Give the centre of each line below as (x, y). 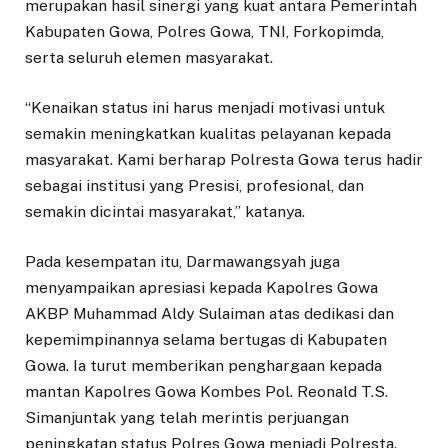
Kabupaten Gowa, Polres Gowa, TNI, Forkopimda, (204, 31)
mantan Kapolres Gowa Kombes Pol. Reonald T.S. (206, 392)
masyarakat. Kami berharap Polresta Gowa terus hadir (224, 160)
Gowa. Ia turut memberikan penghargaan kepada (203, 366)
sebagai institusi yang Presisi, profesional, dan (194, 186)
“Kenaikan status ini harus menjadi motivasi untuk (205, 108)
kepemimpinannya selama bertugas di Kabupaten (206, 340)
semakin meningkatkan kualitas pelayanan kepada (208, 134)
